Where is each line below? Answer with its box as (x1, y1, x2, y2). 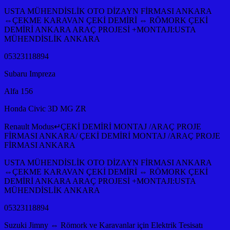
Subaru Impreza (4, 69, 55, 78)
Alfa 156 (4, 86, 33, 95)
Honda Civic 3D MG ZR (4, 104, 86, 113)
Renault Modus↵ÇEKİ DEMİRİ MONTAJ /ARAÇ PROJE (4, 122, 201, 131)
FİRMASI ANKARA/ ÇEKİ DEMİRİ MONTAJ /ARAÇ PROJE (4, 131, 220, 140)
